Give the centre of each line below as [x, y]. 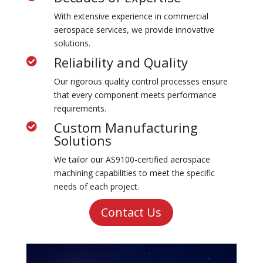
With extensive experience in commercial [131, 16]
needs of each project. [96, 187]
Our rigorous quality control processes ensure [141, 82]
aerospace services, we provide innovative [134, 30]
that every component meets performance [135, 95]
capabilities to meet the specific [154, 173]
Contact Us [131, 213]
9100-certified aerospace [163, 160]
